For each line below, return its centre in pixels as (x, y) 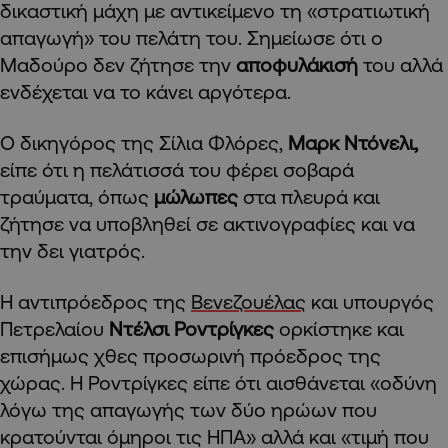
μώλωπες (198, 196)
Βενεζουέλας (248, 301)
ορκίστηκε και (339, 328)
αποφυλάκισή (297, 64)
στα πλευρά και (311, 196)
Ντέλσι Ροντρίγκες (191, 328)
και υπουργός (370, 301)
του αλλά (400, 64)
